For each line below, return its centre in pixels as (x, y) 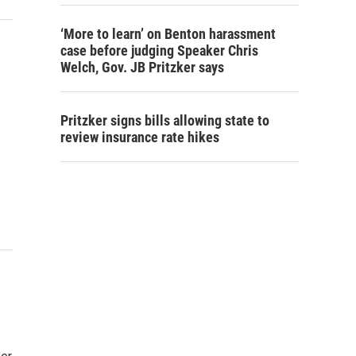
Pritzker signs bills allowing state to (165, 120)
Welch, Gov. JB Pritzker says (142, 67)
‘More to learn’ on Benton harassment (168, 34)
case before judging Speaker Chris (159, 50)
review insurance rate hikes (140, 137)
